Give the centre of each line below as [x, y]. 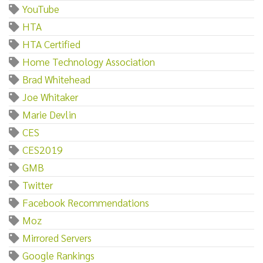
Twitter [38, 184]
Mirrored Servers [57, 237]
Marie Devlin [49, 114]
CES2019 [43, 149]
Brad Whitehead [56, 79]
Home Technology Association [89, 61]
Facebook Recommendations [86, 202]
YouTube [41, 8]
